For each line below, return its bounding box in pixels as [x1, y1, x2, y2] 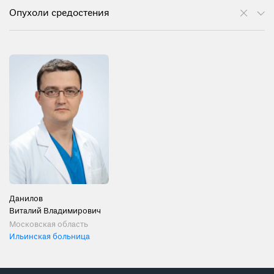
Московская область [9, 219, 88, 230]
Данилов [9, 193, 43, 204]
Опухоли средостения [9, 7, 109, 20]
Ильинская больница [9, 231, 90, 242]
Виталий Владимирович [9, 206, 101, 217]
